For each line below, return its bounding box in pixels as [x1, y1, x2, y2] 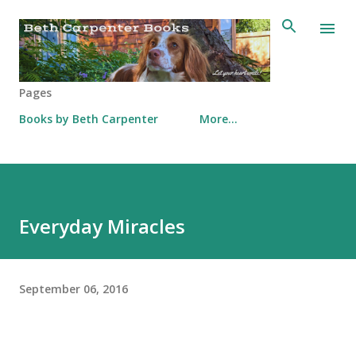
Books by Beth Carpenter [19, 111, 158, 126]
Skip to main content [122, 13, 234, 27]
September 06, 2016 [19, 281, 128, 296]
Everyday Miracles [19, 213, 185, 239]
